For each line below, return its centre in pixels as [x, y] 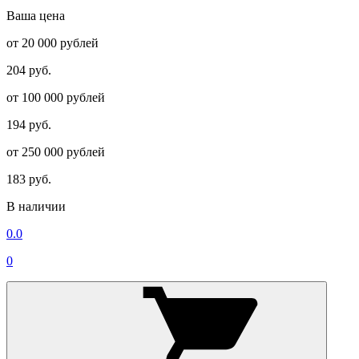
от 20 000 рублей [52, 42]
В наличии [36, 206]
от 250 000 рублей [56, 151]
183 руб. [29, 179]
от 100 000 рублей [56, 97]
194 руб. [29, 124]
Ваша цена [36, 15]
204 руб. [29, 70]
